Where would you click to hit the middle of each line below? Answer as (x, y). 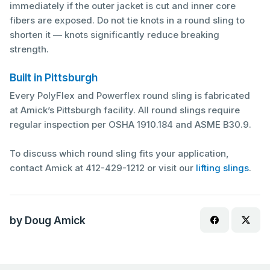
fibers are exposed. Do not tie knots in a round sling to (127, 20)
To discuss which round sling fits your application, (119, 154)
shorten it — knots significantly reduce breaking (115, 35)
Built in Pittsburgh (54, 78)
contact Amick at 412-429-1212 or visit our (103, 168)
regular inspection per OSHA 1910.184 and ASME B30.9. (130, 125)
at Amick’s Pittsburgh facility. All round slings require (125, 110)
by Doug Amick (48, 220)
